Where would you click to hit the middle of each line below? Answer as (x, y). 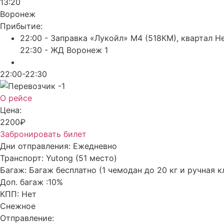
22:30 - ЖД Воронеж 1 (64, 50)
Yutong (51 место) (81, 158)
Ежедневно (95, 146)
